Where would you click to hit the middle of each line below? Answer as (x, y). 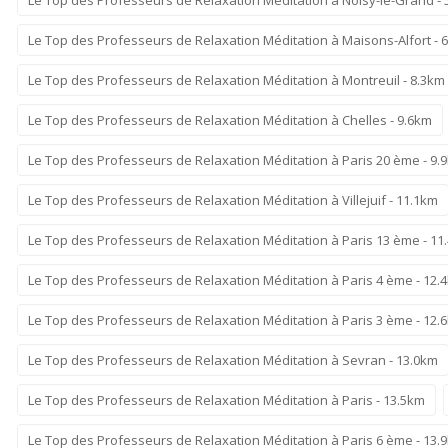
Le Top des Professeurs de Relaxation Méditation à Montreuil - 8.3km (236, 79)
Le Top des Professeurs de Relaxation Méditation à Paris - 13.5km (226, 399)
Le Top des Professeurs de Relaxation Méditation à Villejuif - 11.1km (233, 199)
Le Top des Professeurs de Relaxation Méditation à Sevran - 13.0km (233, 359)
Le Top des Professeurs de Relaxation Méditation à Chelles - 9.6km (230, 119)
